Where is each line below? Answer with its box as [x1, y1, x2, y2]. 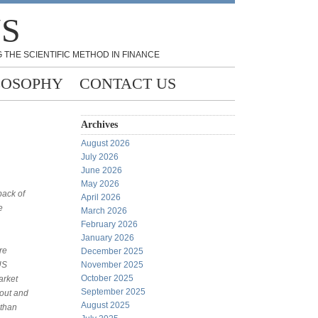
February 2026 [81, 219, 138, 229]
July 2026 [81, 152, 119, 162]
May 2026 [81, 179, 119, 189]
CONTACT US [79, 75, 176, 92]
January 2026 [81, 233, 134, 243]
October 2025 [81, 273, 133, 283]
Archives [81, 119, 118, 130]
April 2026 [81, 192, 121, 202]
